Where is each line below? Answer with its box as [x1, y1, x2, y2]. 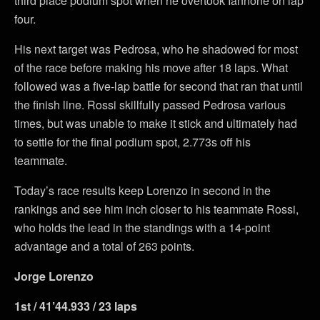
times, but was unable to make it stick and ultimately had [14, 115, 297, 132]
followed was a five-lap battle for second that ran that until [14, 78, 303, 95]
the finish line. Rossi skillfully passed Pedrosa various [14, 96, 286, 114]
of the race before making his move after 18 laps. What [14, 59, 288, 76]
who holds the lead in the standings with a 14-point [14, 219, 270, 236]
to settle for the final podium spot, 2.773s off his [14, 134, 251, 151]
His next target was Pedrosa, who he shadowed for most [14, 41, 298, 58]
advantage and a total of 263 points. [14, 238, 194, 255]
